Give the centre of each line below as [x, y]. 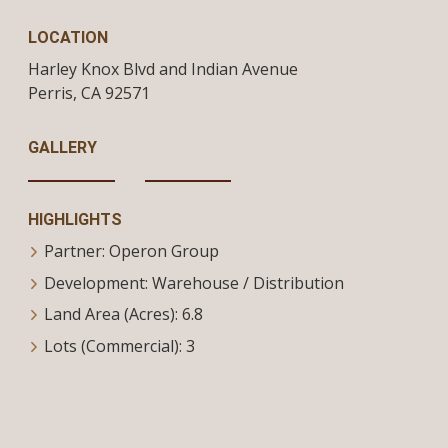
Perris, [52, 93]
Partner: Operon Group [131, 251]
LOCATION [68, 38]
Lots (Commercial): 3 [119, 345]
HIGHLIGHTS [75, 220]
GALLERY [62, 148]
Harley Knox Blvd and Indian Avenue [163, 69]
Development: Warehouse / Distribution [194, 282]
